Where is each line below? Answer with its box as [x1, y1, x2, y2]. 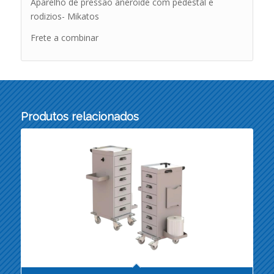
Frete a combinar [30, 31, 98, 43]
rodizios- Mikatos [30, 10, 99, 22]
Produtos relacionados [20, 110, 139, 124]
